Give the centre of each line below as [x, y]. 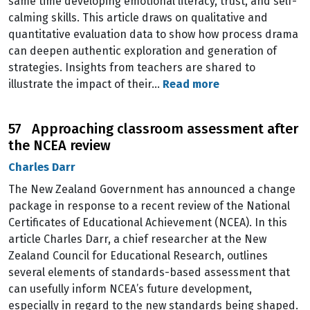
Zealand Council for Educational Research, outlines [138, 256]
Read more [191, 84]
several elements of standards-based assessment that [149, 272]
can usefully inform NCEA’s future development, [130, 289]
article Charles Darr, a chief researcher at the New [137, 239]
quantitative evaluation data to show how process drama [153, 34]
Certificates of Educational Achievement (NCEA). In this [148, 222]
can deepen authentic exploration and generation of [143, 51]
